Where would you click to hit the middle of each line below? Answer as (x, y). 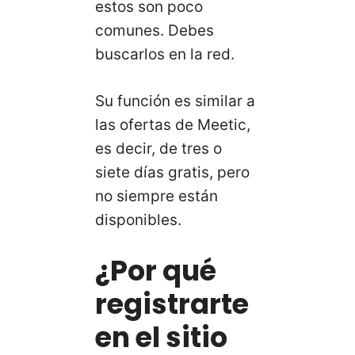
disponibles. (138, 219)
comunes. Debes (155, 31)
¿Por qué (156, 271)
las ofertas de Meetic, (173, 124)
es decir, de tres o (158, 148)
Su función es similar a (175, 101)
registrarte (172, 304)
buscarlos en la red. (165, 55)
